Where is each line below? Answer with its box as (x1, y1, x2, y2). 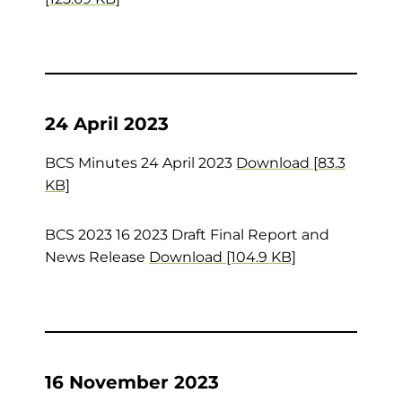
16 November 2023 (45, 371, 219, 393)
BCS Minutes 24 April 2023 (45, 154, 236, 171)
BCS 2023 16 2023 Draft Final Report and (45, 226, 329, 243)
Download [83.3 (236, 154, 345, 171)
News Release (45, 249, 149, 266)
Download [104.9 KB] (149, 249, 296, 266)
